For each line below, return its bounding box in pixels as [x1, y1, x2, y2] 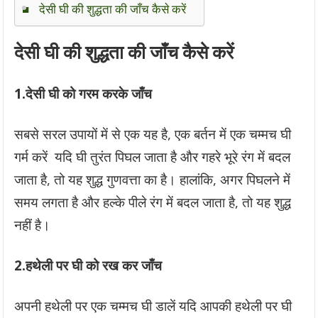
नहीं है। [14, 216, 51, 234]
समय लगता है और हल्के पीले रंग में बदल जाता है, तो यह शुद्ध [14, 193, 292, 212]
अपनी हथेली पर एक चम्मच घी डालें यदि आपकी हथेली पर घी [14, 297, 292, 315]
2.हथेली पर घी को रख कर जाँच [14, 256, 163, 275]
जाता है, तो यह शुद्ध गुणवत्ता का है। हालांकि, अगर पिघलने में [14, 170, 291, 189]
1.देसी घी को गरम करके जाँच [14, 84, 153, 103]
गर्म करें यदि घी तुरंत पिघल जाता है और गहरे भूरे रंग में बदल [14, 148, 291, 166]
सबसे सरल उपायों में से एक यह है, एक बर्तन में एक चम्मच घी [14, 125, 292, 143]
